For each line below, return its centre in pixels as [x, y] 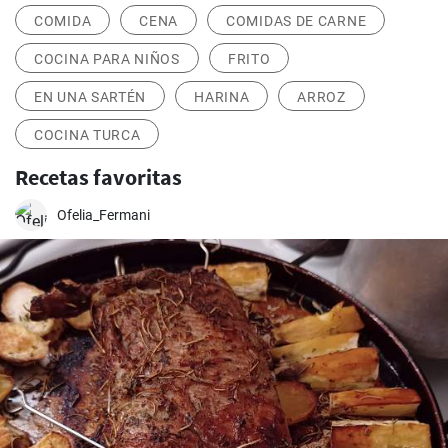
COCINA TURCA [87, 135]
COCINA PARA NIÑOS [107, 59]
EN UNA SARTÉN [90, 97]
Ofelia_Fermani [103, 215]
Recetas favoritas [98, 177]
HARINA [222, 97]
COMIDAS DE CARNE [296, 21]
